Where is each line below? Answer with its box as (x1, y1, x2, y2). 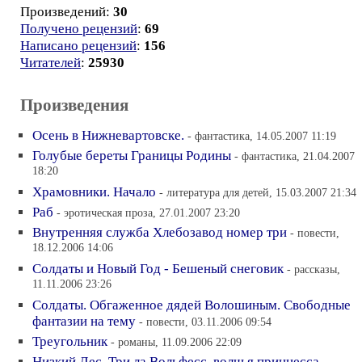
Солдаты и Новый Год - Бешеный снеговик (32, 261, 284, 276)
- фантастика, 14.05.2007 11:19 (187, 129, 336, 142)
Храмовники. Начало (32, 184, 156, 200)
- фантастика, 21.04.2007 (234, 149, 355, 162)
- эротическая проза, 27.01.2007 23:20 (57, 206, 240, 219)
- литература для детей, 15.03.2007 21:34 (159, 186, 356, 199)
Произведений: (20, 4, 113, 19)
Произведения (20, 95, 128, 115)
